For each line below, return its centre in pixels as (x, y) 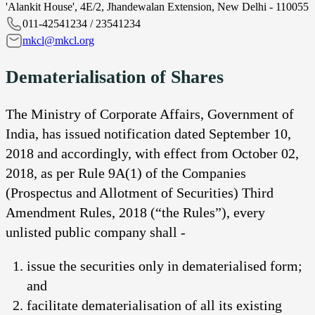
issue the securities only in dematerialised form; (165, 265)
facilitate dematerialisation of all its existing (154, 305)
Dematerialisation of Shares (115, 77)
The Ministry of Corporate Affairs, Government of (150, 114)
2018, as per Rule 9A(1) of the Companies (126, 173)
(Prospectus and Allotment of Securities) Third (140, 192)
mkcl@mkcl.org (58, 41)
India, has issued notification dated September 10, (148, 133)
